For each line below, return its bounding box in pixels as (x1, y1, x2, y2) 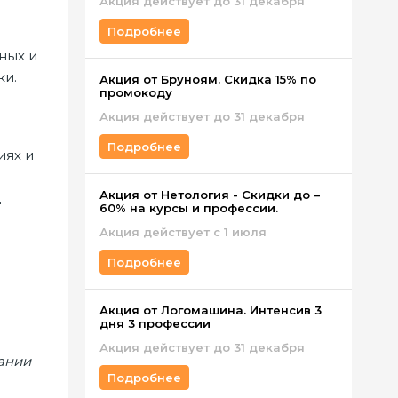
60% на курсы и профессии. (99, 201, 278, 215)
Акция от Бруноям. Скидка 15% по (99, 72, 316, 86)
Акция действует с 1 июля (99, 225, 267, 239)
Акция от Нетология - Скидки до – (99, 187, 320, 202)
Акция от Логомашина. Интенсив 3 (99, 303, 322, 317)
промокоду (99, 85, 172, 99)
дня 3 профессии (99, 316, 211, 330)
